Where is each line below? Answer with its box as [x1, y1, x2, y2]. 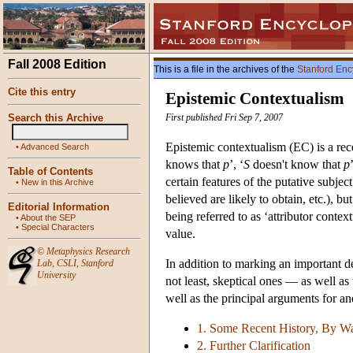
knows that [165, 158, 223, 172]
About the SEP [20, 213, 76, 222]
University [37, 269, 76, 281]
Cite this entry [8, 86, 76, 98]
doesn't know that [250, 158, 344, 172]
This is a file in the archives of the [154, 64, 297, 75]
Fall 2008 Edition [8, 58, 106, 71]
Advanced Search [20, 142, 89, 151]
